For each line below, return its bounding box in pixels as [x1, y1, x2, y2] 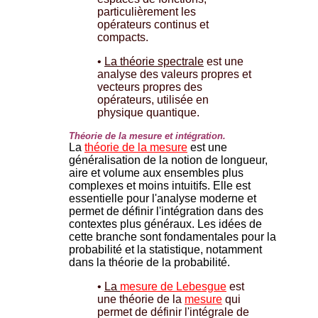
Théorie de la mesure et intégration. [69, 130, 226, 141]
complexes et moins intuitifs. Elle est [69, 179, 251, 192]
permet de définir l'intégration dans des [69, 204, 263, 217]
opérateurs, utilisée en [97, 93, 209, 106]
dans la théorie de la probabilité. [69, 256, 233, 268]
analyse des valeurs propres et [97, 67, 251, 80]
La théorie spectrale [104, 55, 204, 67]
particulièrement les [97, 5, 196, 18]
